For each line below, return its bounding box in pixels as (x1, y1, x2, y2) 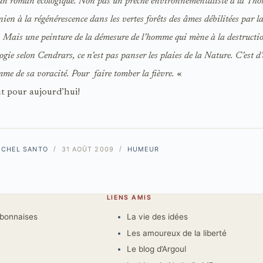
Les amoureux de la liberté (126, 228, 227, 238)
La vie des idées (126, 212, 188, 222)
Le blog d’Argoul (126, 244, 186, 254)
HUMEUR (127, 144, 160, 153)
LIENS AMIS (106, 193, 152, 201)
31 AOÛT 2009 (61, 144, 114, 153)
